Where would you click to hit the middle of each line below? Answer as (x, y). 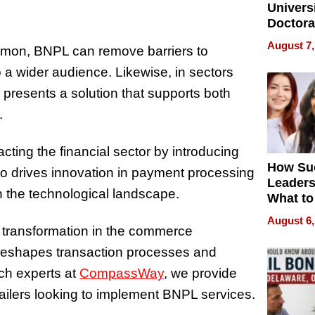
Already (290, 54)
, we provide (200, 273)
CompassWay (122, 273)
